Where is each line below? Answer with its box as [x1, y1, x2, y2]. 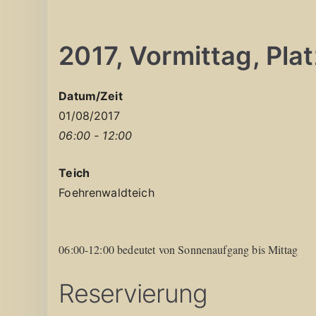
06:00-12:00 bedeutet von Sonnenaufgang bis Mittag [59, 241, 298, 257]
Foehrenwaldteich [59, 185, 154, 200]
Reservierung [59, 277, 208, 309]
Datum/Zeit [59, 88, 123, 103]
